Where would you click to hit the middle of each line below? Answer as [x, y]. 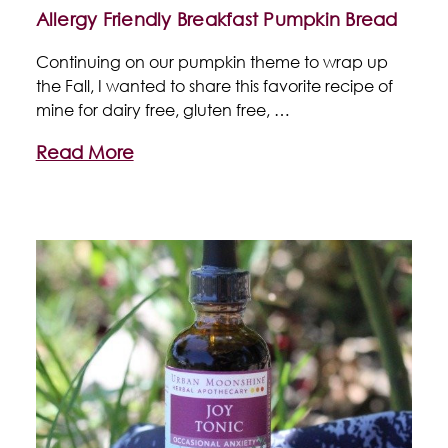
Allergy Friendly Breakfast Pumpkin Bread [216, 18]
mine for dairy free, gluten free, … [162, 109]
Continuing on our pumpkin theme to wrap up [211, 61]
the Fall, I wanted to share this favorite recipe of [214, 85]
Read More [84, 151]
